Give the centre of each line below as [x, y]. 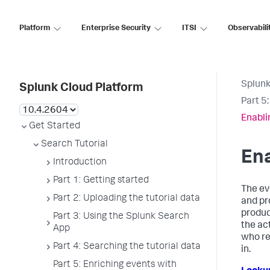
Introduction [80, 163]
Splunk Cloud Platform [81, 89]
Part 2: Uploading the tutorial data [127, 199]
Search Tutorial [74, 145]
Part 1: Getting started [101, 181]
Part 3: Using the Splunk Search [121, 217]
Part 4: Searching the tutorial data [127, 247]
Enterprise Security [116, 28]
